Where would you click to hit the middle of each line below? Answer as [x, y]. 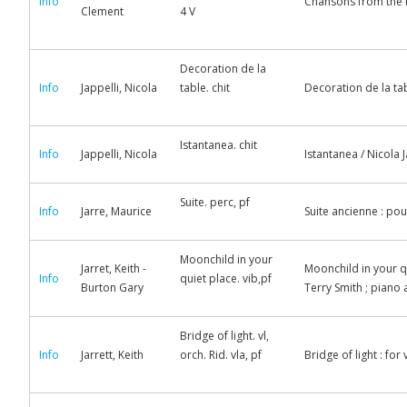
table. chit [205, 88]
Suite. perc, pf [215, 202]
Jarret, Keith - [114, 268]
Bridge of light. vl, [224, 336]
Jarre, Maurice [116, 211]
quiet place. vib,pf [226, 278]
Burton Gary [112, 288]
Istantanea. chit [218, 145]
